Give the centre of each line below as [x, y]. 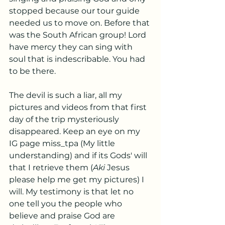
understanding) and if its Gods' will [79, 155]
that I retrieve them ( [51, 167]
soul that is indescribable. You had [78, 59]
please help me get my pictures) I [78, 180]
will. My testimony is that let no [72, 192]
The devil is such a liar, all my [67, 95]
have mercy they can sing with [72, 47]
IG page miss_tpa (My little [63, 143]
